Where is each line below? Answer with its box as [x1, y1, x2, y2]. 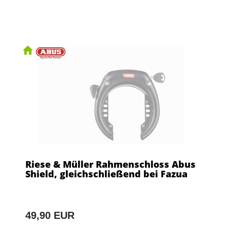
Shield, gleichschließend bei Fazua [25, 167, 187, 180]
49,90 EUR [25, 209, 74, 221]
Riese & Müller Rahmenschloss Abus [25, 158, 196, 170]
